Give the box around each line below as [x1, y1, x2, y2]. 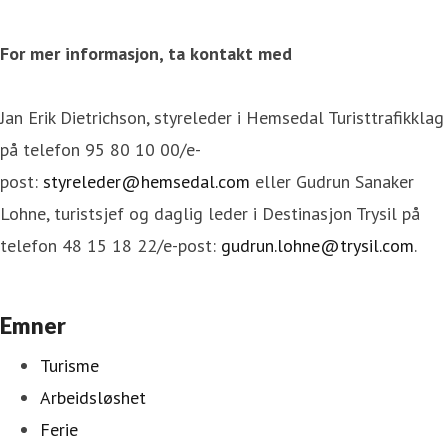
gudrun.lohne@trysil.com [221, 233, 414, 257]
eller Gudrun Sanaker [250, 169, 414, 193]
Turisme [40, 353, 99, 377]
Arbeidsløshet [40, 385, 146, 409]
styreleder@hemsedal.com [43, 169, 250, 193]
